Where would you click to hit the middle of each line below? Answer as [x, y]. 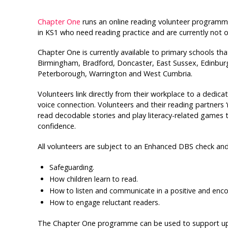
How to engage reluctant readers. [105, 203]
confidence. [56, 126]
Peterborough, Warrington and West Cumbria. [115, 74]
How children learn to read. [94, 179]
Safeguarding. [72, 167]
